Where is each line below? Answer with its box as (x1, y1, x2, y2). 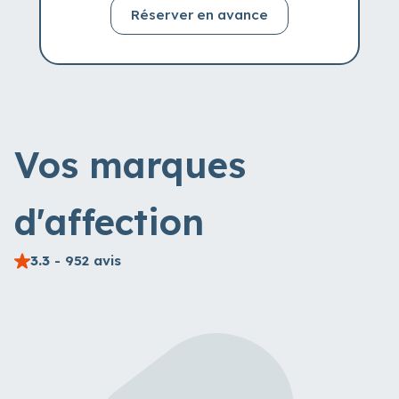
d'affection (14, 199, 204, 244)
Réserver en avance (131, 5, 268, 23)
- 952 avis (50, 251, 121, 269)
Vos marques (14, 142, 246, 187)
